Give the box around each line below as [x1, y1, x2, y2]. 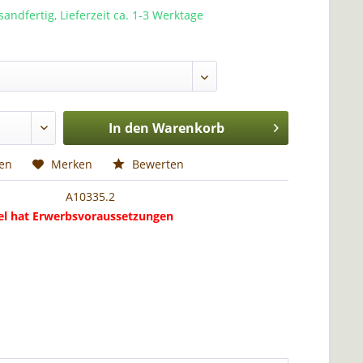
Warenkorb [152, 119, 224, 137]
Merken [51, 156, 93, 172]
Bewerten [129, 156, 185, 172]
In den [108, 119, 149, 137]
